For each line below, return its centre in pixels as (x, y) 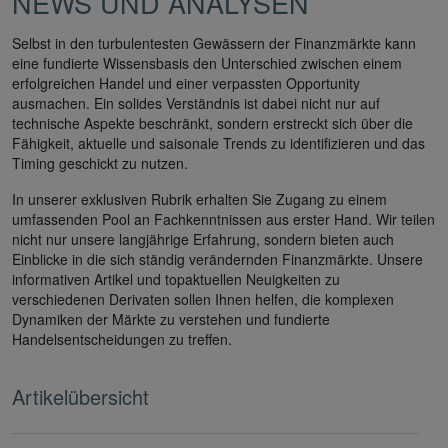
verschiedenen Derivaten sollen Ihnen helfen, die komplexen (203, 298)
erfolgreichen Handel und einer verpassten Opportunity (186, 82)
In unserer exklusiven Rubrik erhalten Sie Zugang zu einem (199, 198)
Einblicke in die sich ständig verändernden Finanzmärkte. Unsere (217, 258)
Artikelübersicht (80, 396)
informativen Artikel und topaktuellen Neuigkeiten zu (176, 278)
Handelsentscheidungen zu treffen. (122, 338)
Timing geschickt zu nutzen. (100, 162)
